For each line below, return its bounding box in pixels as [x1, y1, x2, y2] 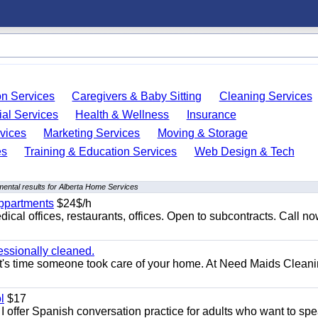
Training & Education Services [24, 146, 177, 158]
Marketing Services [43, 127, 141, 139]
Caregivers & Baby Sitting [72, 90, 202, 102]
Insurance [186, 109, 236, 121]
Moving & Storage [157, 127, 248, 139]
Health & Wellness [75, 109, 170, 121]
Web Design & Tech [194, 146, 295, 158]
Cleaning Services [219, 90, 312, 102]
